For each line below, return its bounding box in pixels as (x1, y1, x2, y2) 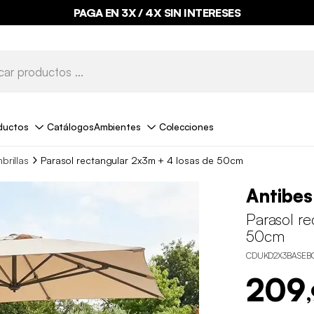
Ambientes (93, 120, 141, 132)
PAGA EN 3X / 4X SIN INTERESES (73, 6, 241, 20)
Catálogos (46, 120, 94, 132)
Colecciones (158, 120, 214, 132)
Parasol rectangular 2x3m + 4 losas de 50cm (40, 153, 243, 166)
